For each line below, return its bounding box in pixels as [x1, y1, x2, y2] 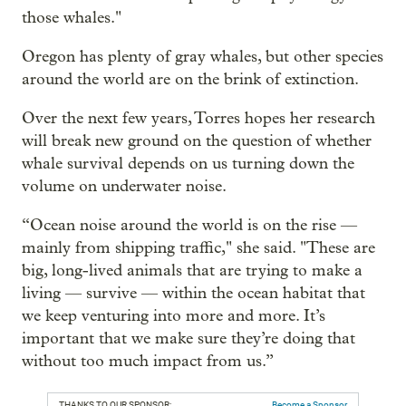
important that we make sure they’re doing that [22, 328, 355, 348]
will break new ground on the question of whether [22, 130, 372, 150]
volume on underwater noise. [22, 176, 227, 196]
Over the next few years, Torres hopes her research [22, 108, 375, 128]
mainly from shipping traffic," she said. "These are [22, 237, 375, 257]
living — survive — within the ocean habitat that [22, 283, 365, 303]
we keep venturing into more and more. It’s [22, 305, 325, 325]
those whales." [22, 7, 121, 27]
